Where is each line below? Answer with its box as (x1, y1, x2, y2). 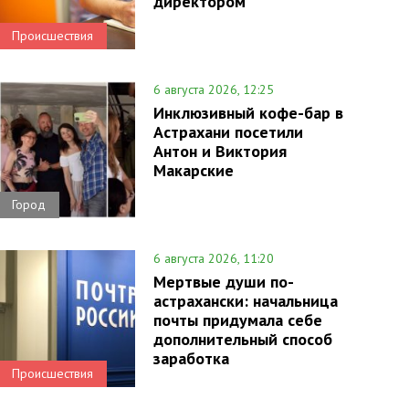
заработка (152, 348, 229, 369)
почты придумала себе (152, 309, 322, 330)
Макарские (152, 160, 234, 181)
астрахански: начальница (152, 290, 338, 311)
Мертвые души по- (152, 271, 294, 292)
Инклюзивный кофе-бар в (152, 102, 343, 123)
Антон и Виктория (152, 141, 287, 162)
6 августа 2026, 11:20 (152, 250, 274, 267)
